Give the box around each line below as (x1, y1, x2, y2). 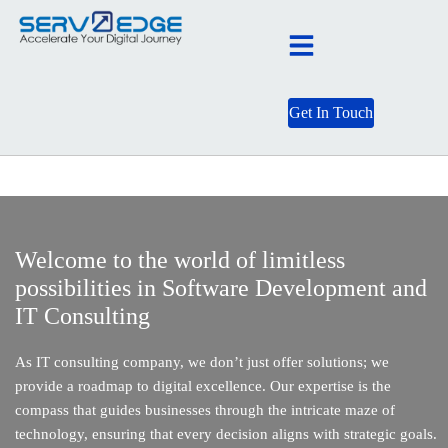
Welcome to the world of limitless (15, 247, 345, 273)
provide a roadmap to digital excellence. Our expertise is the (15, 378, 391, 394)
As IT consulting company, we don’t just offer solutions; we (15, 354, 389, 370)
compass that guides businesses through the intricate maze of (15, 402, 395, 418)
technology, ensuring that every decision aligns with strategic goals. (15, 426, 437, 442)
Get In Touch (289, 103, 374, 121)
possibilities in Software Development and (15, 275, 427, 301)
